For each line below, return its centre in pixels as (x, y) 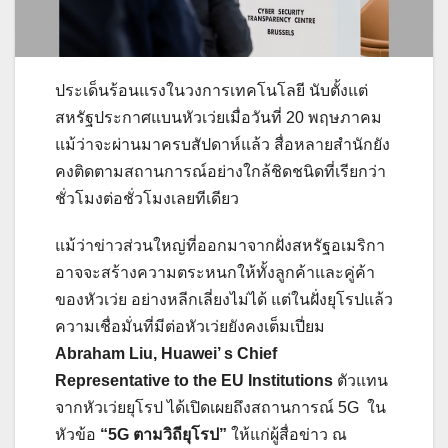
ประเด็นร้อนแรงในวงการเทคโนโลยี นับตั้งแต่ (211, 90)
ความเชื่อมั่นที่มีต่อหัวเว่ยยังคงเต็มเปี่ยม (190, 326)
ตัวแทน (360, 380)
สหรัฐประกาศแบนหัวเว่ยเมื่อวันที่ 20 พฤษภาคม (218, 117)
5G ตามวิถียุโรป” (169, 434)
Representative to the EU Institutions (194, 380)
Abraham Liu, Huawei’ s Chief (166, 353)
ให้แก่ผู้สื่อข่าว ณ (289, 434)
